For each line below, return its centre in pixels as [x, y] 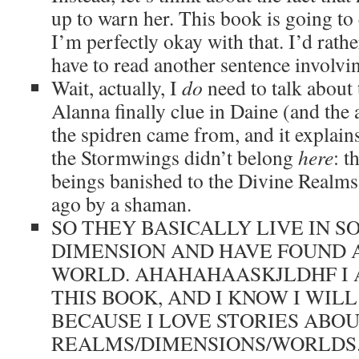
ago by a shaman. [121, 204]
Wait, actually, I [117, 87]
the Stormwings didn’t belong [175, 157]
